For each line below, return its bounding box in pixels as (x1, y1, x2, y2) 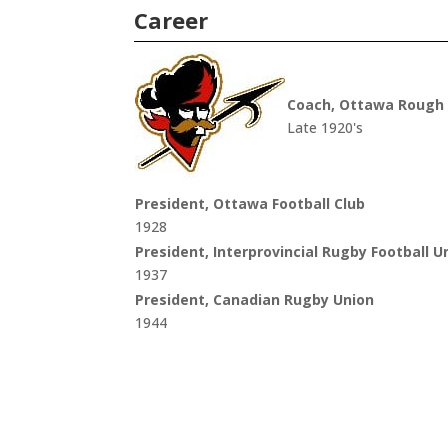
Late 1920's (287, 118, 364, 138)
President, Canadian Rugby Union (135, 290, 375, 310)
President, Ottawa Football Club (135, 194, 366, 214)
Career (134, 5, 209, 36)
